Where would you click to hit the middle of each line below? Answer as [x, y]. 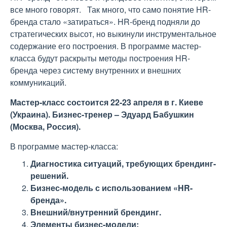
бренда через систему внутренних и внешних [96, 70]
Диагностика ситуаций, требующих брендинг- [123, 163]
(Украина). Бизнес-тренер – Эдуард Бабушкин [102, 114]
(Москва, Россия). [45, 126]
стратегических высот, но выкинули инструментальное [113, 34]
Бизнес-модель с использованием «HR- [111, 188]
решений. [49, 176]
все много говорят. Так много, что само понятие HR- [110, 9]
